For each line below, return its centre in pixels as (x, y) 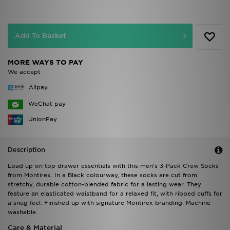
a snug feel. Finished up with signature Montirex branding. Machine (109, 203)
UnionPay (43, 119)
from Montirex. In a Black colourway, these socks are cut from (102, 175)
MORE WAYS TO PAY (45, 63)
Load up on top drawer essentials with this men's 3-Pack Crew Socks (113, 166)
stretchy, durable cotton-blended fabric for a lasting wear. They (104, 184)
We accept (24, 72)
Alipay (38, 88)
